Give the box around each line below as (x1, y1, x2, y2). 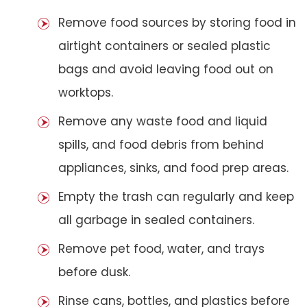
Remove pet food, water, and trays (58, 240, 265, 257)
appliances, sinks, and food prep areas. (58, 159, 288, 176)
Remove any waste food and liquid (58, 112, 267, 130)
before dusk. (58, 263, 130, 280)
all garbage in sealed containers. (58, 211, 254, 228)
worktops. (58, 84, 113, 101)
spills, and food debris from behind (58, 136, 264, 153)
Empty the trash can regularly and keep (58, 188, 294, 205)
